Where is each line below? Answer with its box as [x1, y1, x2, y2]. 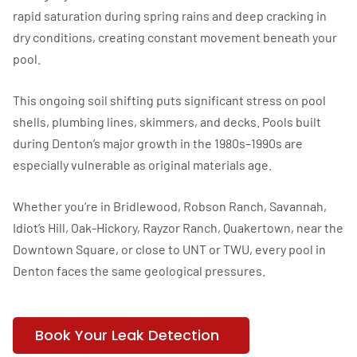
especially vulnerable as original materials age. [13, 157, 272, 173]
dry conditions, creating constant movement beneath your [13, 29, 337, 45]
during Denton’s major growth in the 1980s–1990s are [13, 135, 303, 151]
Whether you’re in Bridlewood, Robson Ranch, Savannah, [13, 198, 327, 214]
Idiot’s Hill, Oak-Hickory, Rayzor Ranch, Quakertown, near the [13, 220, 343, 236]
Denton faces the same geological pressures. [13, 263, 265, 279]
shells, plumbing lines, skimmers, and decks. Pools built [13, 114, 321, 130]
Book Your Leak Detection [35, 325, 219, 346]
